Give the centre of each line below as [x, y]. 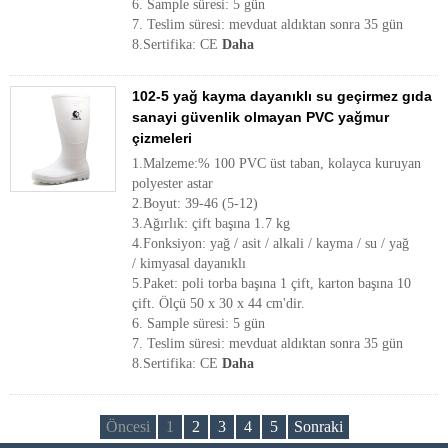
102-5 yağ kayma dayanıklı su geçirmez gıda [282, 96]
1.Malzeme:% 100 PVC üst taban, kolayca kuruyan [276, 163]
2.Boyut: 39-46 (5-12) [195, 203]
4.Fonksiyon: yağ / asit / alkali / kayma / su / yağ [270, 243]
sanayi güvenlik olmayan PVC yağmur [260, 117]
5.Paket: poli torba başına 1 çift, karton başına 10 [271, 283]
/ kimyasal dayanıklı [189, 263]
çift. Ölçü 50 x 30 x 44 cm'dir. [218, 303]
